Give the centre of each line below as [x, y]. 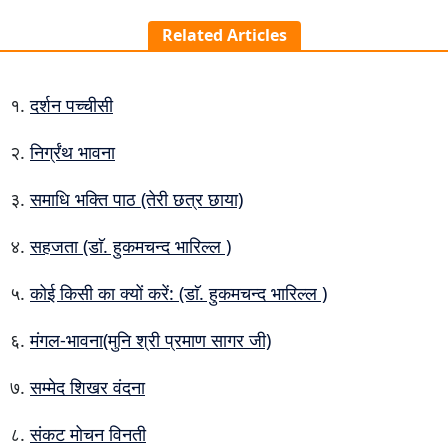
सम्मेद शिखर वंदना [87, 387]
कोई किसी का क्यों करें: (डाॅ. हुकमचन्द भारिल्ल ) [178, 293]
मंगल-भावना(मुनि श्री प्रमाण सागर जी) [150, 340]
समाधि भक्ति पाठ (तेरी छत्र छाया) [136, 199]
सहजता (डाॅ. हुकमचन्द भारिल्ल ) [130, 246]
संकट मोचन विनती [88, 434]
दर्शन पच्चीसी [71, 105]
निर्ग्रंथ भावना [72, 152]
